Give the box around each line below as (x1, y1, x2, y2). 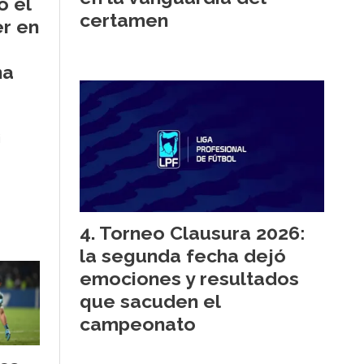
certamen (80, 9, 168, 32)
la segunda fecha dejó (80, 244, 286, 266)
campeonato (80, 312, 196, 335)
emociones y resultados (80, 266, 299, 289)
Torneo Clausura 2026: (99, 221, 305, 244)
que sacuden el (80, 289, 220, 312)
